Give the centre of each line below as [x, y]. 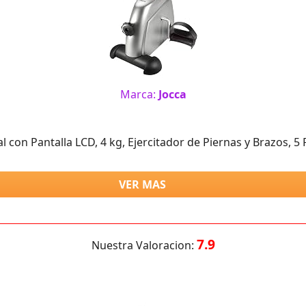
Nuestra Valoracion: [144, 245]
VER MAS [142, 184]
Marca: [139, 94]
